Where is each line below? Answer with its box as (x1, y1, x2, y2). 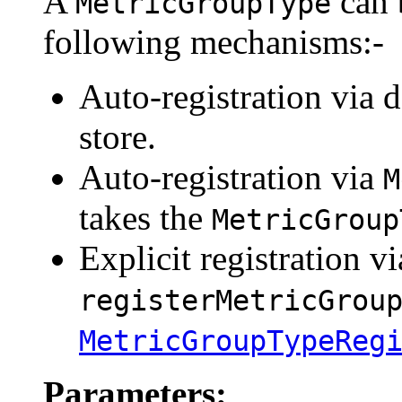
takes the (79, 198, 212, 238)
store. (79, 118, 156, 157)
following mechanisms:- (43, 22, 384, 62)
